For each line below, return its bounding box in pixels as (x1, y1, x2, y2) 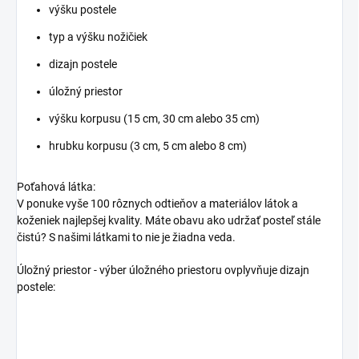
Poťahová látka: (17, 180, 95, 194)
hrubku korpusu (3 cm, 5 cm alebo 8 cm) (49, 139, 247, 153)
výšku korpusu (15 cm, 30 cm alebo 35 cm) (49, 112, 260, 126)
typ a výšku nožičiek (49, 30, 147, 44)
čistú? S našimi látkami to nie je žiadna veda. (17, 231, 236, 244)
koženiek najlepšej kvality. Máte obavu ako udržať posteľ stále (17, 214, 321, 228)
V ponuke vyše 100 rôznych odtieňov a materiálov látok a (17, 197, 298, 211)
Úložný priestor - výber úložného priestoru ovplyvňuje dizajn (17, 264, 309, 277)
